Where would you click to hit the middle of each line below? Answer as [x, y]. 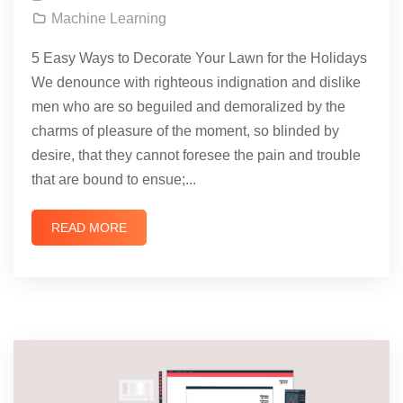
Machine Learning [109, 18]
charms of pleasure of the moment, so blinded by [185, 130]
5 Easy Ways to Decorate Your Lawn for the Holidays [199, 58]
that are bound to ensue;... [114, 179]
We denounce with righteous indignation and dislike [196, 82]
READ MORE [89, 227]
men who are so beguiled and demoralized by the [188, 106]
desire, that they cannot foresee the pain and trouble [196, 155]
